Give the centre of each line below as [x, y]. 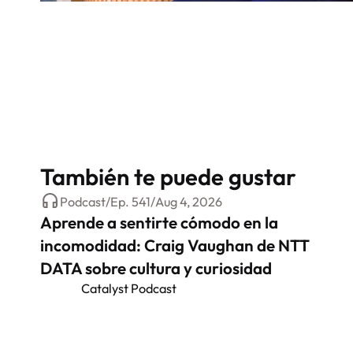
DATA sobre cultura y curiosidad [156, 268]
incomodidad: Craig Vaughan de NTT [175, 245]
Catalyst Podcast [128, 289]
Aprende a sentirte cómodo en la [160, 223]
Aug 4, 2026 [189, 201]
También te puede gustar [169, 176]
